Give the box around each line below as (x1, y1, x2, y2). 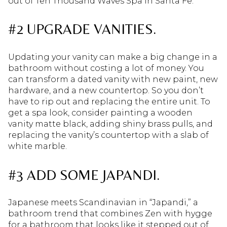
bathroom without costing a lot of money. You (8, 63, 204, 73)
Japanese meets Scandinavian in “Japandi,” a (8, 198, 198, 208)
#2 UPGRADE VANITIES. (8, 21, 156, 37)
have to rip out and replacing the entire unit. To (8, 97, 210, 107)
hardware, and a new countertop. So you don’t (8, 86, 204, 96)
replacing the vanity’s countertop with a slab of (8, 130, 209, 140)
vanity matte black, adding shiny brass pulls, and (8, 119, 213, 129)
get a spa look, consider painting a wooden (8, 108, 193, 118)
